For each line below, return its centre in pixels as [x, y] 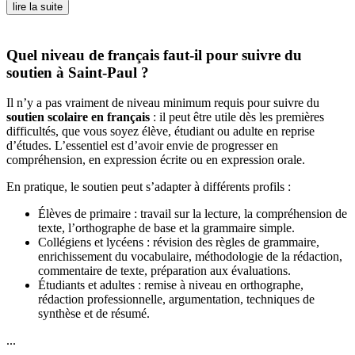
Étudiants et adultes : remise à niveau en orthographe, [171, 285]
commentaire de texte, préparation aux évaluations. [164, 271]
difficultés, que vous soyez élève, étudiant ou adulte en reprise [160, 132]
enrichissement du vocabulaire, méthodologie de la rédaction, [190, 257]
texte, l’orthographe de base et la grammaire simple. [166, 228]
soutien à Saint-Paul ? [78, 72]
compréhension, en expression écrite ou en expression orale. [156, 160]
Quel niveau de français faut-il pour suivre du [154, 55]
